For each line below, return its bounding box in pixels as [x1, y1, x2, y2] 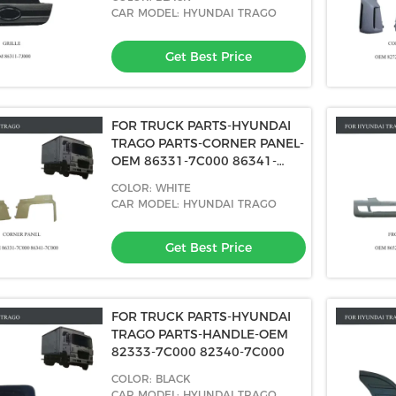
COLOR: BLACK [111, 372, 191, 385]
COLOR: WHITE [111, 181, 191, 194]
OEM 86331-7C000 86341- [111, 153, 277, 169]
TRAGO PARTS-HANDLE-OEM [111, 326, 288, 342]
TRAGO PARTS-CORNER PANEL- [111, 135, 304, 151]
